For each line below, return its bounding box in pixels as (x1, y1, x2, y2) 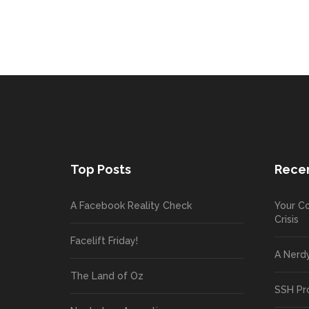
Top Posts (70, 161, 131, 177)
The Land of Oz (70, 270, 143, 281)
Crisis (275, 213, 299, 225)
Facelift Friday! (70, 235, 138, 246)
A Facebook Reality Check (70, 199, 192, 211)
